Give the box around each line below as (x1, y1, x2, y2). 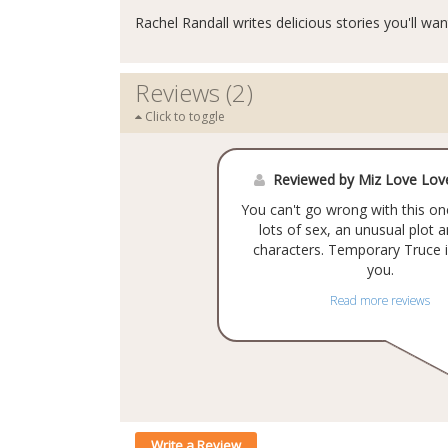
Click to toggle (142, 108, 225, 125)
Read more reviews (330, 292, 431, 308)
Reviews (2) (135, 76, 253, 109)
